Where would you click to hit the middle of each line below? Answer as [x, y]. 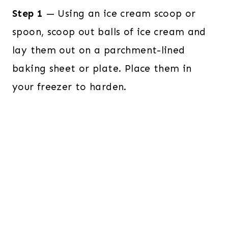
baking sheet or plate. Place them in [102, 68]
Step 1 [28, 13]
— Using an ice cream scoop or [119, 13]
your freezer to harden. [71, 87]
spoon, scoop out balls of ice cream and [109, 32]
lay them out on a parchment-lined [99, 50]
